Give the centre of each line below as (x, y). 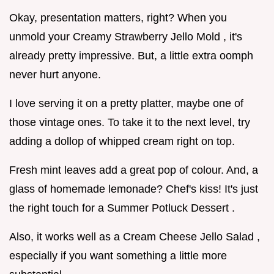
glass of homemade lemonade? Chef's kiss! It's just (134, 189)
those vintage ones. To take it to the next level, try (130, 123)
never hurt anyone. (55, 75)
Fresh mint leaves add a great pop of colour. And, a (134, 170)
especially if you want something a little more (118, 256)
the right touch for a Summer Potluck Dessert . (122, 208)
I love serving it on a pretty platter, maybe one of (126, 104)
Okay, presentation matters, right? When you (118, 18)
